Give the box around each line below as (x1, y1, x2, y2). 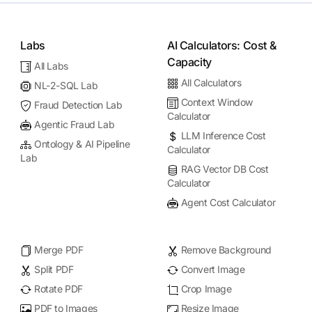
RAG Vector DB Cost (180, 163, 269, 175)
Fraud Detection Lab (33, 99, 123, 111)
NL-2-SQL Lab (33, 79, 98, 91)
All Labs (33, 60, 68, 72)
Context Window (180, 96, 253, 108)
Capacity (166, 55, 212, 69)
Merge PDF (33, 244, 84, 256)
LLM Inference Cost (180, 130, 266, 141)
